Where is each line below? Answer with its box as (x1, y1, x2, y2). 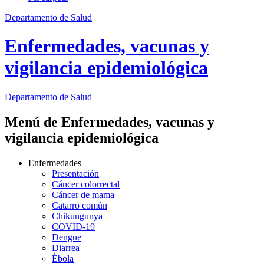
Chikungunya (52, 210, 103, 221)
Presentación (52, 168, 99, 179)
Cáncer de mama (52, 189, 114, 200)
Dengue (52, 232, 81, 242)
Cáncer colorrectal (52, 179, 120, 189)
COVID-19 (52, 221, 95, 232)
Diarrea (52, 242, 80, 253)
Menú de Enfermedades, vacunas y (5, 114, 214, 130)
